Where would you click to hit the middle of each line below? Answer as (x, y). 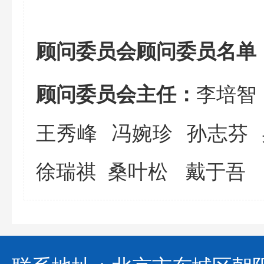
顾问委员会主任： (116, 93)
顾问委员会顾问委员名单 (146, 50)
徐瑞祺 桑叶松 (111, 170)
